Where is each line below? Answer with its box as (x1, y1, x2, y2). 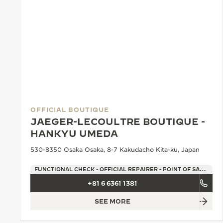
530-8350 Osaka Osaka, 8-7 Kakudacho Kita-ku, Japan (30, 146, 200, 154)
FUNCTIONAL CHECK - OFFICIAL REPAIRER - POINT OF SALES (200, 166, 206, 173)
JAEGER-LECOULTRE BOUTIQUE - (30, 116, 205, 127)
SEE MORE (95, 198, 130, 205)
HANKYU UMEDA (30, 128, 118, 139)
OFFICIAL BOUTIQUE (30, 106, 109, 113)
